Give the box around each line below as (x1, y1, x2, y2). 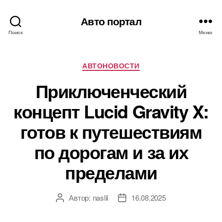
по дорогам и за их (34, 138, 188, 165)
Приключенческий (35, 77, 187, 104)
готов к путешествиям (20, 118, 202, 144)
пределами (65, 159, 157, 185)
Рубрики (111, 57, 144, 70)
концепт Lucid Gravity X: (13, 98, 209, 124)
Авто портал (81, 13, 141, 28)
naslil (92, 192, 109, 203)
